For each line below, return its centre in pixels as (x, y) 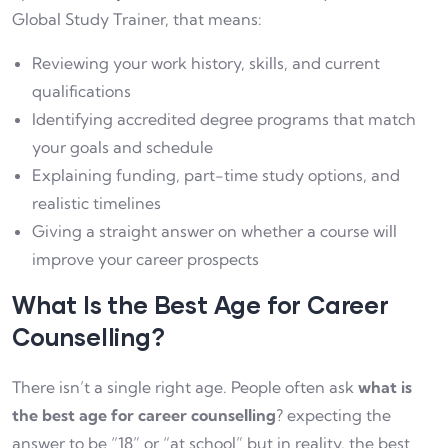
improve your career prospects (145, 258)
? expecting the (333, 414)
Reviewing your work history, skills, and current (206, 62)
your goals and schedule (122, 146)
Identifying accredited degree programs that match (224, 118)
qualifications (81, 90)
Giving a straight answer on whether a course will (214, 230)
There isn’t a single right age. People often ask (185, 386)
